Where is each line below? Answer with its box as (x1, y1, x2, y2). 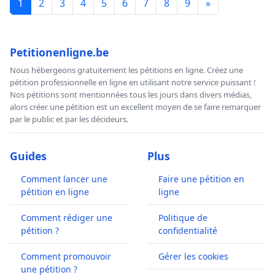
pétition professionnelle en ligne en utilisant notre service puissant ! (10, 76, 256, 88)
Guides (10, 148, 47, 163)
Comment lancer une (21, 172, 107, 185)
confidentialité (158, 224, 217, 236)
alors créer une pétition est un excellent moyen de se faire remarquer (10, 101, 261, 112)
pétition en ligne (21, 185, 89, 198)
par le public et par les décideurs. (10, 113, 128, 125)
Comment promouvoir (21, 250, 111, 262)
